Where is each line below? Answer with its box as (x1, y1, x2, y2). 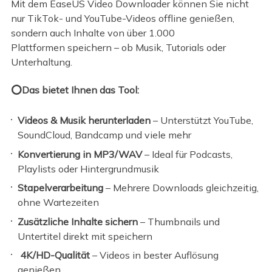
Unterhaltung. (10, 55, 72, 68)
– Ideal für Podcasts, (142, 148, 233, 160)
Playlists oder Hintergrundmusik (18, 162, 160, 175)
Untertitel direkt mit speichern (18, 229, 153, 242)
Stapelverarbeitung (18, 182, 104, 194)
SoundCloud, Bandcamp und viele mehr (18, 129, 192, 141)
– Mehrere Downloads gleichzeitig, (103, 182, 259, 194)
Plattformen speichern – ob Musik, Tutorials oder (10, 41, 226, 53)
